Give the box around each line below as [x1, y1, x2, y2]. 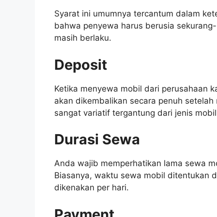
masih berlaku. [54, 33, 111, 43]
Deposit [54, 56, 107, 73]
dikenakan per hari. [54, 183, 131, 193]
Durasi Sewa [54, 131, 140, 148]
